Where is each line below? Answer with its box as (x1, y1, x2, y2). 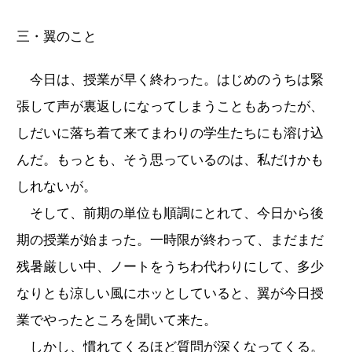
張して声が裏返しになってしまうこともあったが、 (16, 98, 324, 114)
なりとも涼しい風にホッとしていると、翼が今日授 (16, 285, 324, 301)
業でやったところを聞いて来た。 (16, 312, 217, 328)
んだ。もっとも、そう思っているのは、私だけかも (16, 152, 324, 167)
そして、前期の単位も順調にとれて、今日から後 (16, 205, 324, 221)
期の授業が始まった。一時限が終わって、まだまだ (16, 232, 324, 247)
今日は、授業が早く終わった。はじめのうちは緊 (16, 71, 324, 87)
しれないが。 (16, 178, 97, 194)
